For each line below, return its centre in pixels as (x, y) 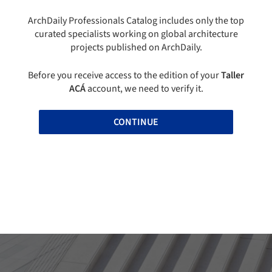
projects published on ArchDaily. (136, 48)
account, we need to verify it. (144, 89)
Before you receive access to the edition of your (124, 76)
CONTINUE (136, 122)
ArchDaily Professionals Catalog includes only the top (136, 21)
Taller (233, 76)
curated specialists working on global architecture (136, 34)
